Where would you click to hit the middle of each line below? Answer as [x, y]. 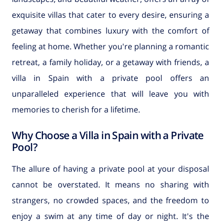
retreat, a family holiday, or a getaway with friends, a [110, 62]
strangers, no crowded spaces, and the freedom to [110, 201]
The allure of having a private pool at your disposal [110, 169]
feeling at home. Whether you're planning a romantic [110, 46]
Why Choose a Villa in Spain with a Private [108, 135]
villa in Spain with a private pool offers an [110, 78]
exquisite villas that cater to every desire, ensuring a [110, 15]
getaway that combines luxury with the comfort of [110, 30]
